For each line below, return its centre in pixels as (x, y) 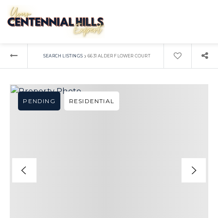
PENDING (39, 101)
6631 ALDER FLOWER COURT (119, 56)
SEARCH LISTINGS (63, 56)
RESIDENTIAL (91, 101)
